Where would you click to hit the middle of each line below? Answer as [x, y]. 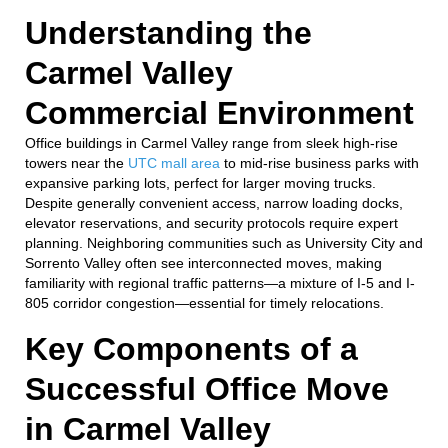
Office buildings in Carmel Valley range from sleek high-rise [211, 142]
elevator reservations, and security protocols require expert [211, 222]
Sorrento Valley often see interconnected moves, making [203, 262]
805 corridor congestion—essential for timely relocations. [204, 302]
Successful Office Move [207, 388]
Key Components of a [191, 348]
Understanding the [168, 32]
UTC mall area [174, 162]
